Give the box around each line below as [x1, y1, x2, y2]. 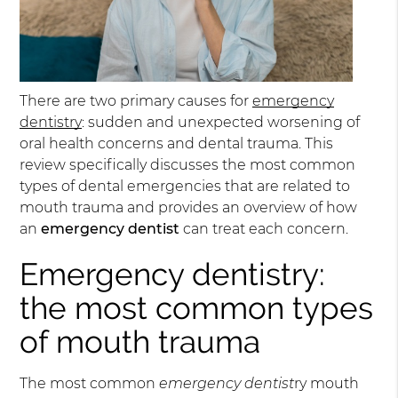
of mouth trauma [20, 323, 261, 361]
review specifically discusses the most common [20, 156, 356, 174]
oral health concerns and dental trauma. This [20, 135, 334, 153]
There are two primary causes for [20, 92, 253, 110]
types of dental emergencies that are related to [20, 178, 351, 195]
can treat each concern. [179, 220, 349, 238]
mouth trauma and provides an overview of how [20, 199, 358, 217]
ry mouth [294, 375, 360, 393]
